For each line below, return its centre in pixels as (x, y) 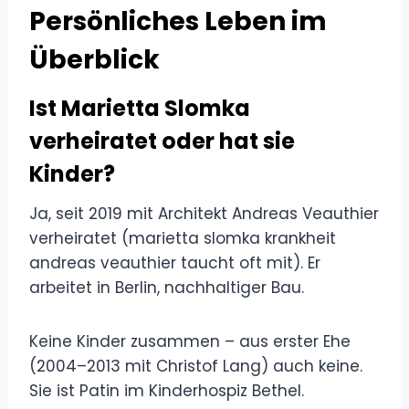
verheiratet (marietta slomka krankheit (183, 238)
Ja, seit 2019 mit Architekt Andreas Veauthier (204, 213)
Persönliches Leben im (178, 21)
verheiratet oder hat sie (162, 141)
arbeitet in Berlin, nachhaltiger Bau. (167, 287)
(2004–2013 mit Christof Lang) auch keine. (196, 366)
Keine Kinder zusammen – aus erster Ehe (190, 341)
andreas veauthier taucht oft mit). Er (175, 262)
